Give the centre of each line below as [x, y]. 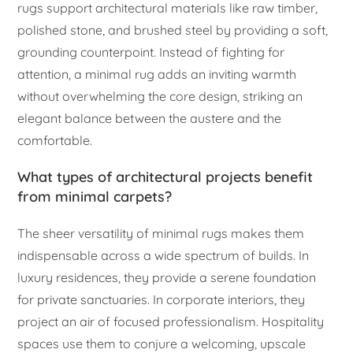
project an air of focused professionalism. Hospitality [171, 322]
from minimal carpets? [95, 197]
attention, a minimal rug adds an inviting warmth [157, 74]
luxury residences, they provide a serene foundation [167, 278]
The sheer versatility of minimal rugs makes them [161, 234]
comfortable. [55, 141]
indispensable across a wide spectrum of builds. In [163, 256]
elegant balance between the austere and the [150, 119]
